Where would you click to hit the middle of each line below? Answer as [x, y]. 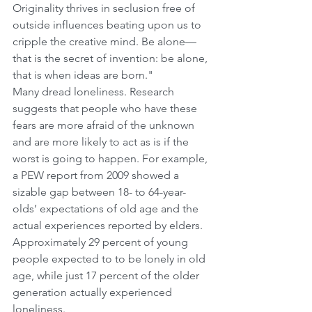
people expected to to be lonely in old [110, 258]
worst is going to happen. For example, [111, 158]
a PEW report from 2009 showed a [97, 175]
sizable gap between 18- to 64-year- [99, 192]
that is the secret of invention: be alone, [111, 58]
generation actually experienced [94, 292]
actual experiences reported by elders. [109, 225]
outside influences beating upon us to [108, 24]
